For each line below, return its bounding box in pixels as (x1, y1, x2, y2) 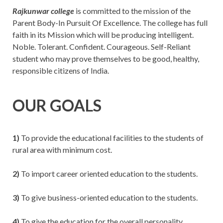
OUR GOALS (12, 95, 102, 115)
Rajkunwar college (12, 6, 74, 16)
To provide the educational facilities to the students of (19, 133, 204, 143)
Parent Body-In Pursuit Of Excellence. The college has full (12, 18, 208, 28)
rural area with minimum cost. (12, 145, 112, 155)
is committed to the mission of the (74, 6, 191, 16)
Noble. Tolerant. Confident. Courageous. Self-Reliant (12, 42, 191, 52)
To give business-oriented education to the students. (19, 193, 198, 203)
